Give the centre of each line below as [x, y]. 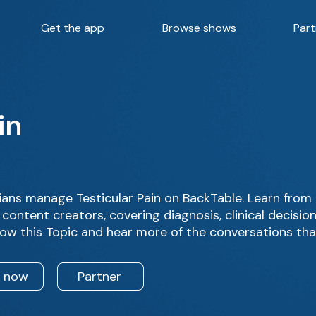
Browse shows [199, 28]
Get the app [73, 28]
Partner [99, 276]
